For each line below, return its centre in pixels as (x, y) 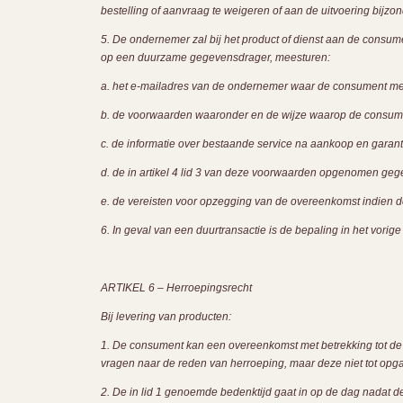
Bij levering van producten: (166, 317)
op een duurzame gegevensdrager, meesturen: (215, 58)
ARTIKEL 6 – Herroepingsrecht (176, 288)
